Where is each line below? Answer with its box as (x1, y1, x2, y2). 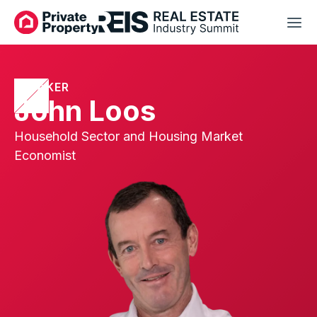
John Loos (14, 93, 156, 128)
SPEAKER (14, 79, 69, 94)
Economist (14, 147, 76, 163)
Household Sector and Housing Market (14, 128, 243, 144)
